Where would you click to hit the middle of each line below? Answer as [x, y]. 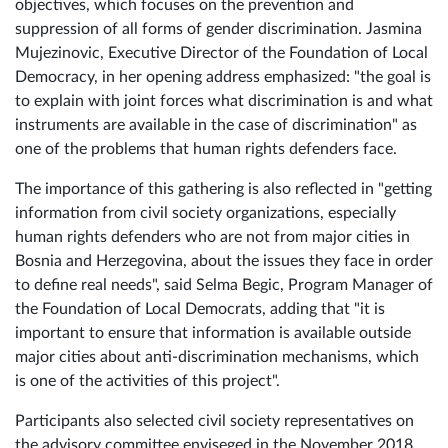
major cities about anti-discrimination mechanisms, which [217, 399]
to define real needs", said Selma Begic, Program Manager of [224, 327]
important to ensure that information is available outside [213, 375]
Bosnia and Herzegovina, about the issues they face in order [224, 303]
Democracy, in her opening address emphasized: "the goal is [223, 119]
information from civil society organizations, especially [205, 255]
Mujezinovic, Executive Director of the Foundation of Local [221, 95]
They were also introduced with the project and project [208, 23]
